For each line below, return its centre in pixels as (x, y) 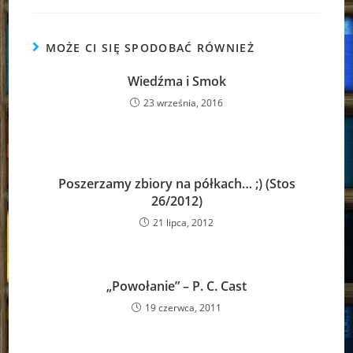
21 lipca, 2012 (183, 222)
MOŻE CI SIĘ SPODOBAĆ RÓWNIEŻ (150, 47)
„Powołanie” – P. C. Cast (176, 286)
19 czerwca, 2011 (183, 307)
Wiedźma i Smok (176, 81)
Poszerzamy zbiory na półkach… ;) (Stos (176, 183)
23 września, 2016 (183, 102)
